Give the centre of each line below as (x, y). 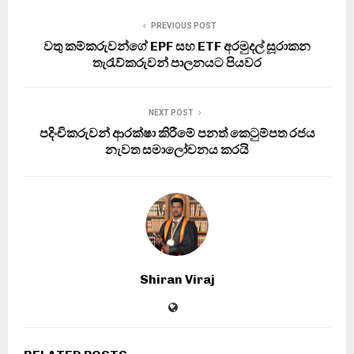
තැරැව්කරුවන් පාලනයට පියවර (177, 62)
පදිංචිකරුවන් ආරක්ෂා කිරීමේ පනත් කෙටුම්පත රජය (177, 133)
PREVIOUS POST (183, 25)
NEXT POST (171, 112)
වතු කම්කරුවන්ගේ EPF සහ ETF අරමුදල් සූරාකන (177, 46)
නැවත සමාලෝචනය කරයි (177, 149)
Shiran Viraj (177, 279)
